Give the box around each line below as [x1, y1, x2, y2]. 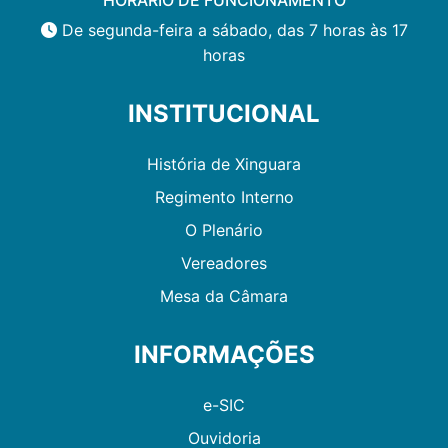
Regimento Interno [154, 186, 294, 207]
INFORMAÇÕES [133, 339, 315, 369]
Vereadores [181, 252, 267, 273]
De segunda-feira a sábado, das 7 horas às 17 [56, 19, 408, 40]
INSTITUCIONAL [128, 98, 320, 128]
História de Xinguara [147, 153, 301, 174]
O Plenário [185, 219, 263, 240]
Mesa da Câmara [160, 285, 288, 306]
